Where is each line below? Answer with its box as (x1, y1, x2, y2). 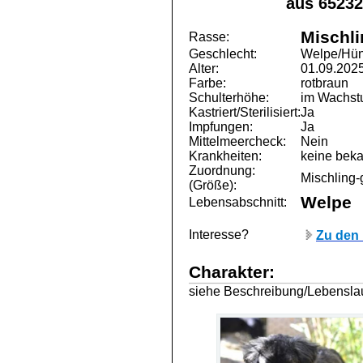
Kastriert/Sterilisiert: (189, 105, 301, 119)
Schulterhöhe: (189, 91, 269, 105)
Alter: (189, 62, 219, 75)
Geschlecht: (189, 47, 257, 61)
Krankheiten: (189, 149, 262, 163)
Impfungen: (189, 120, 253, 134)
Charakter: (189, 263, 275, 281)
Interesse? (189, 228, 249, 241)
